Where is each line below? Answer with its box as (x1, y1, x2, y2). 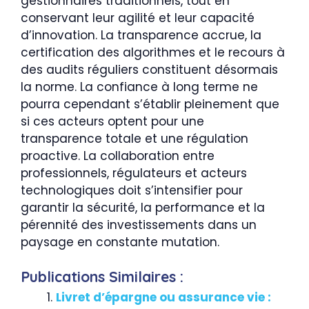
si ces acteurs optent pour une (21, 112, 204, 130)
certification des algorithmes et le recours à (21, 43, 285, 61)
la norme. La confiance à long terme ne (21, 78, 258, 95)
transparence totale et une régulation (21, 130, 248, 147)
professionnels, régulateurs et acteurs (21, 164, 247, 181)
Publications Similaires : (21, 268, 183, 286)
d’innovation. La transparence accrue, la (21, 26, 261, 43)
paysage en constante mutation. (21, 233, 219, 250)
